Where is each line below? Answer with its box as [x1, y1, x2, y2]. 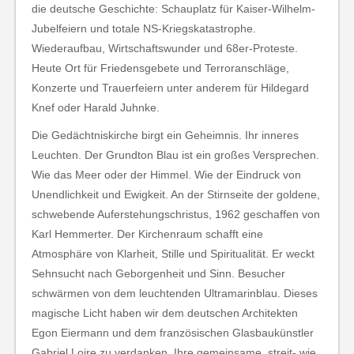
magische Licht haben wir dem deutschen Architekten [32, 307, 298, 320]
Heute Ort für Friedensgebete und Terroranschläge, [32, 62, 289, 75]
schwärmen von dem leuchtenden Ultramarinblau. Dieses [32, 287, 318, 300]
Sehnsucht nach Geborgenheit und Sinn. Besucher [32, 267, 285, 281]
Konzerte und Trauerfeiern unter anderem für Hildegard [32, 81, 309, 95]
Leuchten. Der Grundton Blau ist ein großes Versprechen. [32, 149, 319, 162]
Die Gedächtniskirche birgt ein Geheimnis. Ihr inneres [32, 129, 299, 142]
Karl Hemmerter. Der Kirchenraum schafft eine [32, 228, 263, 241]
